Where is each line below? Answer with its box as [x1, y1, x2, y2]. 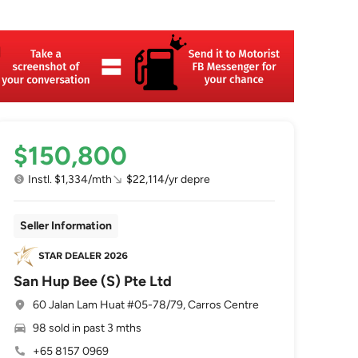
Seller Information [20, 219, 113, 233]
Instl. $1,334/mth [28, 173, 113, 186]
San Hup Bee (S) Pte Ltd [14, 272, 173, 290]
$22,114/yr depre [126, 173, 211, 186]
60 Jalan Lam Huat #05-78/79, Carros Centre [33, 298, 260, 312]
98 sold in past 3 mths [33, 321, 142, 335]
